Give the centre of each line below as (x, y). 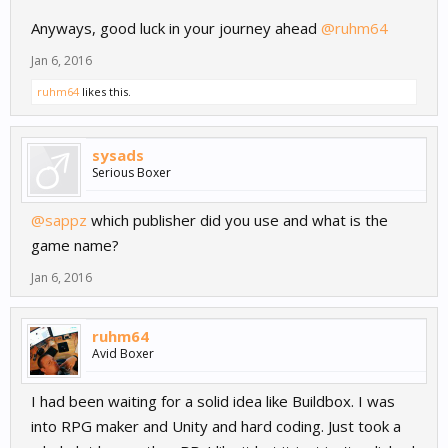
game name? (75, 245)
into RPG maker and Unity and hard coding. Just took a (216, 426)
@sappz (59, 220)
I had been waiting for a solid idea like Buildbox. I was (213, 401)
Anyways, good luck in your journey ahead (176, 28)
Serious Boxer (131, 173)
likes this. (105, 92)
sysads (118, 155)
